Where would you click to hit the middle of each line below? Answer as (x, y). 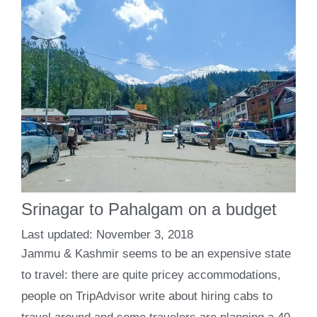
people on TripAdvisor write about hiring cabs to (147, 296)
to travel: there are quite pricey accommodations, (151, 275)
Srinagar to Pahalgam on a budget (149, 209)
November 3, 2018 (145, 234)
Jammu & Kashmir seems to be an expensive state (156, 253)
